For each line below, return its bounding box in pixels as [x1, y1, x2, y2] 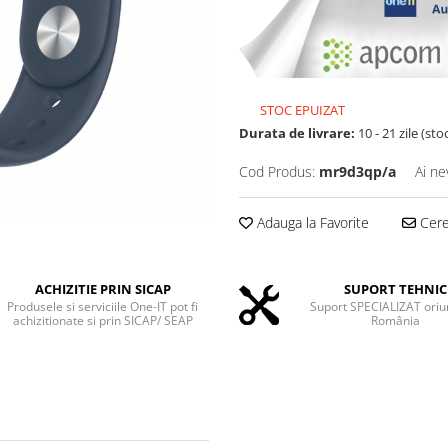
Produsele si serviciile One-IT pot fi [7, 298, 199, 316]
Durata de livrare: [239, 124, 355, 143]
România [370, 312, 420, 330]
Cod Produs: [239, 162, 315, 182]
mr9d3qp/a [319, 162, 396, 182]
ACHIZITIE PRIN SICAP [34, 280, 171, 299]
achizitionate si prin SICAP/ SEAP [12, 312, 193, 330]
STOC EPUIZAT [257, 101, 345, 120]
